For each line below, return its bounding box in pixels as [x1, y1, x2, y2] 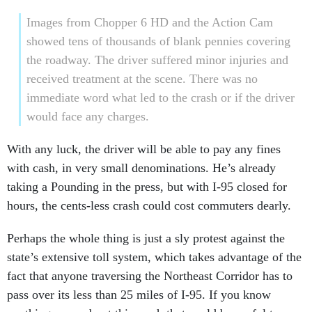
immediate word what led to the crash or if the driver [26, 91, 295, 104]
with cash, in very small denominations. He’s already [7, 161, 276, 175]
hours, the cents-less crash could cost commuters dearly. [7, 198, 291, 212]
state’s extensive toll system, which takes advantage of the [7, 250, 302, 264]
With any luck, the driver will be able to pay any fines [7, 142, 281, 156]
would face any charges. [26, 109, 149, 123]
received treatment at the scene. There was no [26, 72, 258, 86]
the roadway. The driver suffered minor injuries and [26, 53, 288, 67]
